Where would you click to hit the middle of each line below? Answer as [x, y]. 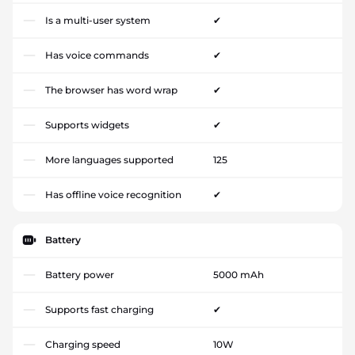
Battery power [80, 275]
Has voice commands [97, 55]
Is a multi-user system [98, 20]
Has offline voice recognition [113, 195]
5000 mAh [238, 275]
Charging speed [83, 344]
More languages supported [109, 160]
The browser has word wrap [111, 90]
